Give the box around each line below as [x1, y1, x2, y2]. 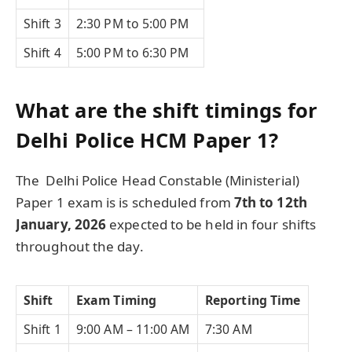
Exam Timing [76, 291, 156, 310]
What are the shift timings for [16, 97, 318, 124]
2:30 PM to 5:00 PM [76, 15, 189, 33]
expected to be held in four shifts [106, 215, 317, 234]
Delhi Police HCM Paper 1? [16, 126, 279, 154]
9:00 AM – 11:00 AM [76, 321, 190, 339]
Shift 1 [24, 321, 61, 339]
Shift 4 [24, 44, 61, 62]
